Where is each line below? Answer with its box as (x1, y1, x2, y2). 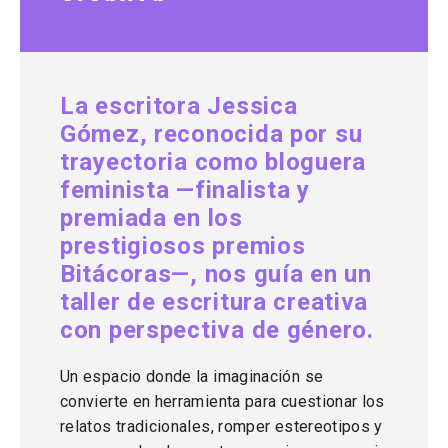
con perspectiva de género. (60, 316, 374, 344)
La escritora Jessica (60, 92, 298, 120)
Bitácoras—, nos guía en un (60, 260, 372, 288)
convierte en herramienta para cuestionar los (60, 392, 385, 411)
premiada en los (60, 204, 243, 232)
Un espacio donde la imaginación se (60, 367, 324, 386)
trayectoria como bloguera (60, 148, 366, 176)
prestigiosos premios (60, 232, 306, 260)
